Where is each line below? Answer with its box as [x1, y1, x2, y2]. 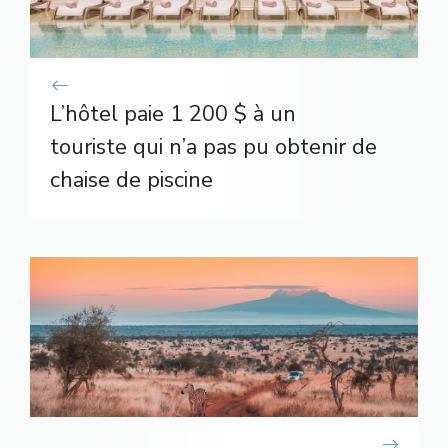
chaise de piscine [50, 164, 213, 195]
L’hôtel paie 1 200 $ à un [50, 98, 296, 129]
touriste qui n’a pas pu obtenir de [50, 131, 377, 162]
